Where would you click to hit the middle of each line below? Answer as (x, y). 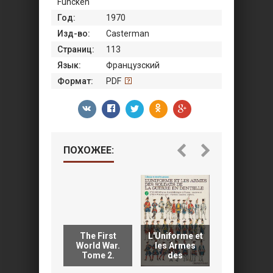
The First (98, 236)
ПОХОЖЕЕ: (89, 150)
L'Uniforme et (175, 236)
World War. (98, 246)
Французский (133, 65)
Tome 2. (98, 255)
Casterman (128, 34)
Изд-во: (74, 34)
